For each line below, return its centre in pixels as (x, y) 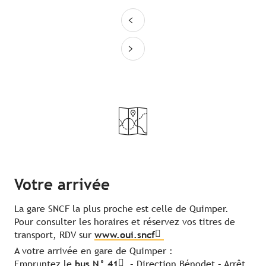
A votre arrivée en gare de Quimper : (94, 251)
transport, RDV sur (54, 235)
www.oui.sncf (125, 235)
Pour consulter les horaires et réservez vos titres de (125, 222)
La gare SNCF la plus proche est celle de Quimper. (121, 209)
